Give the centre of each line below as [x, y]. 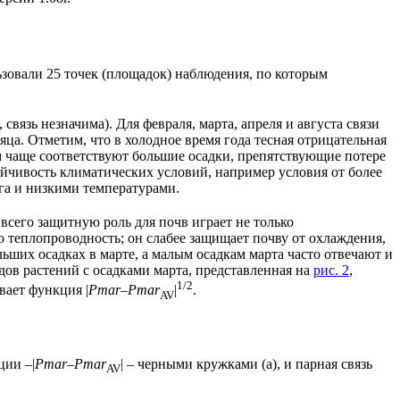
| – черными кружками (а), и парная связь [246, 364]
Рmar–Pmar [71, 364]
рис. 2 [331, 271]
